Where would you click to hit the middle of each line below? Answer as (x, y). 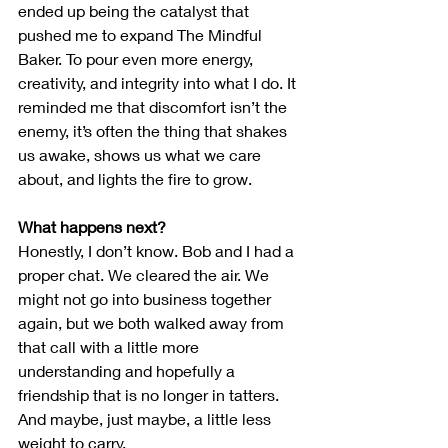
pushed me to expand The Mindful (142, 35)
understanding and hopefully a (128, 371)
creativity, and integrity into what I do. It (159, 83)
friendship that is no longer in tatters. (150, 395)
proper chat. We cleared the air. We (145, 275)
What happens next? (92, 227)
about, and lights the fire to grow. (135, 179)
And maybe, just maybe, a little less (146, 419)
